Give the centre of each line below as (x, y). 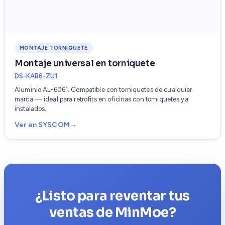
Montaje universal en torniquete (85, 64)
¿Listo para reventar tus (113, 196)
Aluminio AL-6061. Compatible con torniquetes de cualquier (103, 90)
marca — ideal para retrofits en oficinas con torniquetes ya (101, 99)
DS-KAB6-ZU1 (36, 76)
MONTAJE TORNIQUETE (54, 48)
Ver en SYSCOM (42, 125)
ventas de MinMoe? (113, 213)
